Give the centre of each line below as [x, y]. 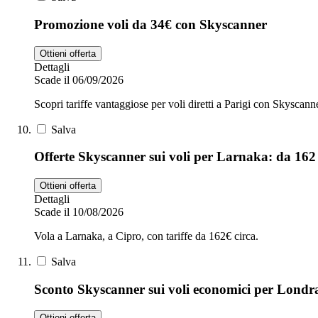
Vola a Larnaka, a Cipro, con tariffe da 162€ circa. [146, 236]
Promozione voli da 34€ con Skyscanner [150, 24]
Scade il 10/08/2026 [79, 212]
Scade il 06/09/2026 [79, 79]
